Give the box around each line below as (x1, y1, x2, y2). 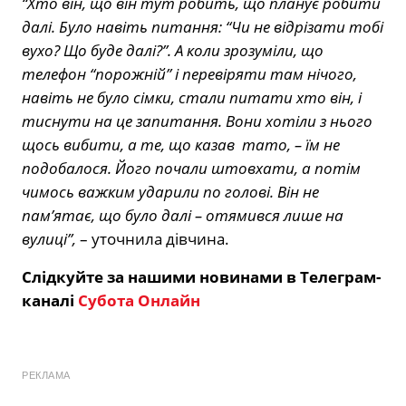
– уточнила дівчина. (76, 228, 229, 250)
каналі (22, 290, 78, 312)
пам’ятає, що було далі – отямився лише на (22, 205, 343, 227)
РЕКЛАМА (22, 370, 71, 382)
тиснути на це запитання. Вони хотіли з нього (22, 111, 372, 132)
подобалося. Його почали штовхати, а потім (22, 158, 361, 179)
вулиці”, (22, 228, 76, 250)
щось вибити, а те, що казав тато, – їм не (22, 134, 340, 156)
